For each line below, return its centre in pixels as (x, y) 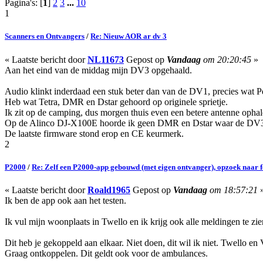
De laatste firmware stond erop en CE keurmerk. (94, 133)
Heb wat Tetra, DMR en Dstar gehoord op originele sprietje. (116, 102)
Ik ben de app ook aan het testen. (65, 200)
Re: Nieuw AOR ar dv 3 (129, 36)
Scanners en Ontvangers (45, 36)
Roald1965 (109, 190)
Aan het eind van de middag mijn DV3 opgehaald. (98, 70)
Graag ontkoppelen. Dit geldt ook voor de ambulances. (106, 253)
